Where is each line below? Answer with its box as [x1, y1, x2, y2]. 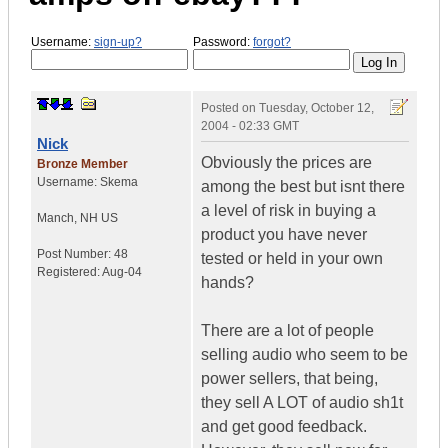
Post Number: [37, 247, 114, 262]
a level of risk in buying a [201, 202, 376, 220]
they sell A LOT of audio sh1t [201, 394, 403, 412]
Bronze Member [37, 157, 128, 172]
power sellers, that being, [201, 370, 378, 388]
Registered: [37, 265, 102, 280]
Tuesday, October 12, [259, 101, 374, 116]
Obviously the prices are [201, 154, 372, 172]
